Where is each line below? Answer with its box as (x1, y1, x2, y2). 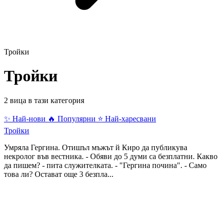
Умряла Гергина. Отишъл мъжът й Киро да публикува (4, 143, 187, 152)
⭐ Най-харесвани (98, 114, 156, 123)
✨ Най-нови (4, 114, 48, 123)
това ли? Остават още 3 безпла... (4, 169, 113, 178)
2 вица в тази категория (4, 96, 84, 105)
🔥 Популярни (48, 114, 98, 123)
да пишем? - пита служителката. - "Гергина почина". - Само (4, 161, 207, 169)
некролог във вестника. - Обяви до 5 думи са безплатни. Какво (4, 152, 218, 161)
